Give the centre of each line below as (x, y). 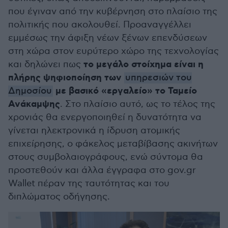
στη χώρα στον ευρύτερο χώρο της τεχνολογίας (113, 51)
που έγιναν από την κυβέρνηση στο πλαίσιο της (113, 11)
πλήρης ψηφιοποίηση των (66, 78)
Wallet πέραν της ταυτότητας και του (89, 183)
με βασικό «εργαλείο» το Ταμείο (125, 91)
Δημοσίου (30, 91)
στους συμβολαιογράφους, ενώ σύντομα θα (106, 157)
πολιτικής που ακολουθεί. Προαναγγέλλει (100, 25)
